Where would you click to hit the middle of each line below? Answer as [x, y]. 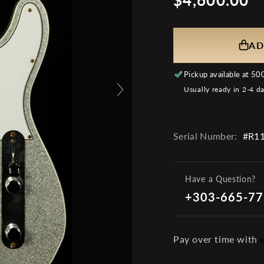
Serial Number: [205, 136]
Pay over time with [217, 239]
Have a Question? [221, 179]
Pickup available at [218, 74]
